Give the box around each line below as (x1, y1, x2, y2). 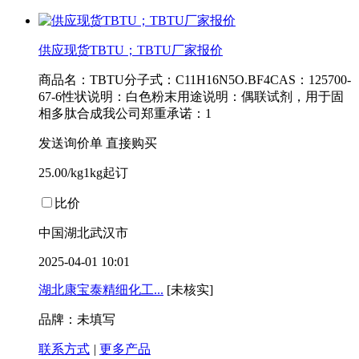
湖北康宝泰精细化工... (38, 283, 163, 297)
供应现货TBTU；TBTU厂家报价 (38, 43, 223, 58)
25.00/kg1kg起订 (38, 166, 128, 180)
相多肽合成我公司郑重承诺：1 (38, 107, 212, 121)
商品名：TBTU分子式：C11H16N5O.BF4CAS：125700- (38, 73, 351, 87)
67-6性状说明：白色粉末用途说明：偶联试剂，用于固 (38, 90, 344, 104)
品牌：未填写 (38, 313, 115, 327)
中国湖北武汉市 (38, 226, 128, 240)
